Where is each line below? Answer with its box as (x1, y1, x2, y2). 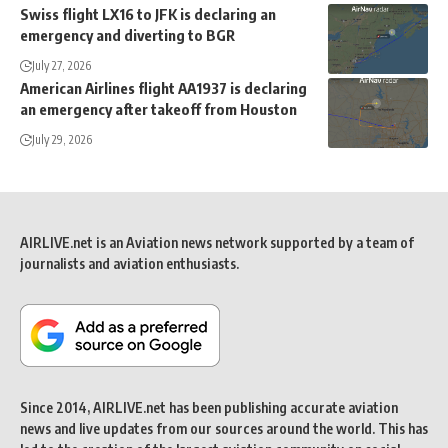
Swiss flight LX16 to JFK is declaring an (20, 5, 276, 24)
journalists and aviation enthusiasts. (20, 255, 239, 273)
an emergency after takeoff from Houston (20, 100, 297, 119)
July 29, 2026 (32, 132, 92, 148)
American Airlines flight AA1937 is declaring (20, 79, 307, 98)
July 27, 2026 (32, 58, 91, 74)
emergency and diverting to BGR (20, 26, 235, 45)
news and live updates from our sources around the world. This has (20, 420, 428, 438)
